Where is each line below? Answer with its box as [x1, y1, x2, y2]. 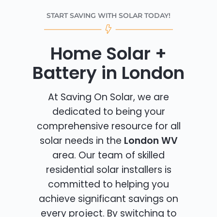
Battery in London [32, 61, 185, 86]
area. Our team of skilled [52, 149, 165, 162]
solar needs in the [39, 134, 124, 148]
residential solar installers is [46, 163, 171, 177]
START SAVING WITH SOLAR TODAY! [46, 11, 170, 20]
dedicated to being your [52, 105, 165, 119]
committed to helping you [48, 178, 169, 191]
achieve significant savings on [39, 192, 178, 206]
